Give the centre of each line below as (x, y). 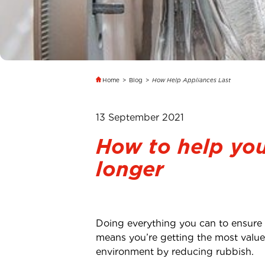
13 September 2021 (140, 117)
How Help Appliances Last (191, 80)
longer (130, 169)
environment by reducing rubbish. (175, 252)
